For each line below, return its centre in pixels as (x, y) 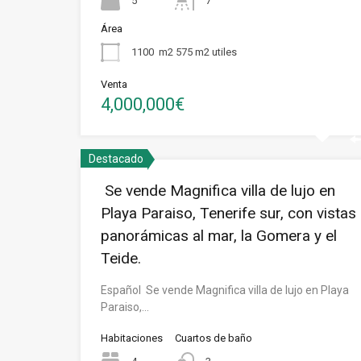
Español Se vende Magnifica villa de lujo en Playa (225, 290)
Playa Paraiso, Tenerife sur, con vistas (228, 213)
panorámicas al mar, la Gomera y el (219, 236)
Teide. (121, 258)
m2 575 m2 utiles (198, 52)
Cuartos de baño (214, 338)
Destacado (116, 159)
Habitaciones (132, 338)
